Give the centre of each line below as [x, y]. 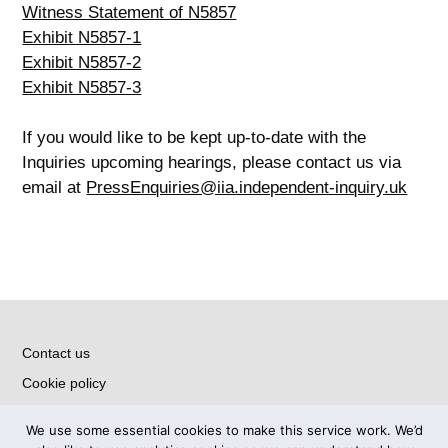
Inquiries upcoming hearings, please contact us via [212, 162]
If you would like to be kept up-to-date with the [194, 137]
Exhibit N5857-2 [82, 62]
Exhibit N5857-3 [82, 87]
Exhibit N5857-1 [82, 37]
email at [54, 187]
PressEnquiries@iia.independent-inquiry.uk [247, 187]
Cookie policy [64, 383]
